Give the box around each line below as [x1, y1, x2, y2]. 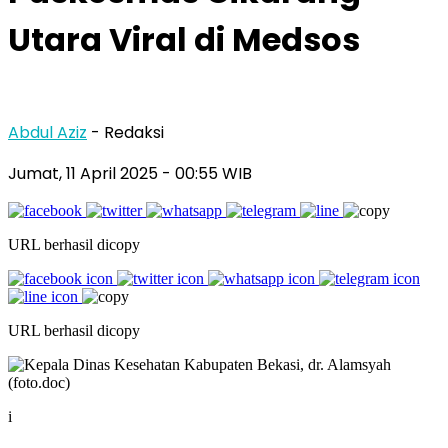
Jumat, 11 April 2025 [8, 161, 162, 185]
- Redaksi [91, 120, 164, 144]
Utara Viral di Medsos [8, 17, 360, 63]
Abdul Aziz [8, 120, 87, 144]
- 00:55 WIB [162, 161, 252, 185]
